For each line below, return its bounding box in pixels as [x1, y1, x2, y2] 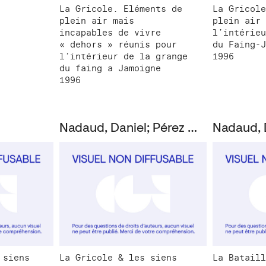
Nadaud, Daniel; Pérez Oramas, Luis [188, 122, 198, 135]
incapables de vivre [59, 27, 161, 38]
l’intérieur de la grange [59, 50, 188, 62]
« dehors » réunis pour [59, 39, 178, 50]
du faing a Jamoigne [59, 62, 161, 74]
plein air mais [59, 15, 135, 26]
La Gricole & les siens [59, 252, 178, 264]
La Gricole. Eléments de [59, 3, 183, 14]
